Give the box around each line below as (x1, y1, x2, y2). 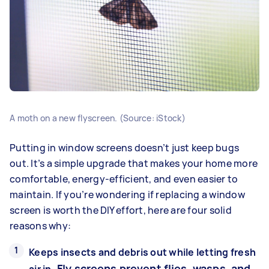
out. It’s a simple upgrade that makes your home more (10, 156, 258, 170)
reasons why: (10, 219, 71, 232)
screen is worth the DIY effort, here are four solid (10, 203, 232, 217)
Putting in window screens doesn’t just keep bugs (10, 141, 239, 154)
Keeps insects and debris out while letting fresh (29, 245, 256, 259)
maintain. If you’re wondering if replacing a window (10, 187, 245, 201)
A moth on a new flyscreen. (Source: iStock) (10, 112, 186, 124)
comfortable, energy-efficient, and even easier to (10, 172, 238, 186)
